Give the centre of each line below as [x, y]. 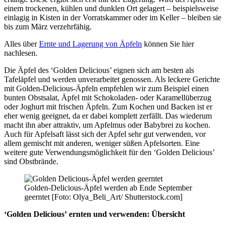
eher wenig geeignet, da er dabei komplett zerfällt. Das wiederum [108, 116]
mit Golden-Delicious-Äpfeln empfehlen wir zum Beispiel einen [106, 88]
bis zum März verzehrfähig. [48, 26]
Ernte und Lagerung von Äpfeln [90, 44]
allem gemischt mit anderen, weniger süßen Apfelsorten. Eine [102, 143]
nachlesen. [21, 53]
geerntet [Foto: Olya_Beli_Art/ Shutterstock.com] [103, 197]
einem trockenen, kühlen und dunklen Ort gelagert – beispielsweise [111, 8]
